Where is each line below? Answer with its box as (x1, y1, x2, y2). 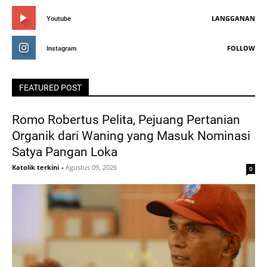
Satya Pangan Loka (12, 145, 117, 160)
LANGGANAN (212, 14, 255, 23)
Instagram (46, 45, 77, 53)
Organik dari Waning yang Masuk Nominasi (12, 129, 250, 144)
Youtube (46, 15, 71, 23)
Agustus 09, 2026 (66, 163, 117, 172)
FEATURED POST (19, 83, 82, 93)
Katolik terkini (12, 163, 59, 172)
